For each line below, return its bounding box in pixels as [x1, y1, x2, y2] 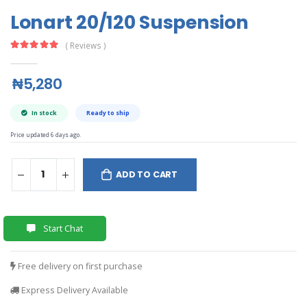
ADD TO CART [116, 168, 178, 180]
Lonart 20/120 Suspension [10, 10, 249, 36]
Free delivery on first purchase [16, 260, 143, 273]
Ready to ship [86, 108, 130, 117]
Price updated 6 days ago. [10, 130, 81, 139]
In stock [30, 108, 57, 117]
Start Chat [41, 223, 83, 235]
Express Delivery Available [19, 284, 128, 297]
